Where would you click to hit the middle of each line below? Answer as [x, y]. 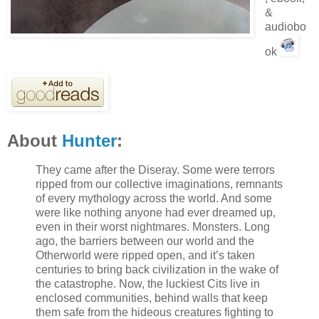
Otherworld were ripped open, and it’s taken [145, 255]
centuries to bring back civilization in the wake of [157, 269]
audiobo [285, 27]
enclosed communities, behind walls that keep [152, 298]
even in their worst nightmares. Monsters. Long [153, 226]
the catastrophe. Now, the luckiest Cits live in [148, 283]
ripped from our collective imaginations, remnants [159, 184]
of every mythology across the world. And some [154, 198]
